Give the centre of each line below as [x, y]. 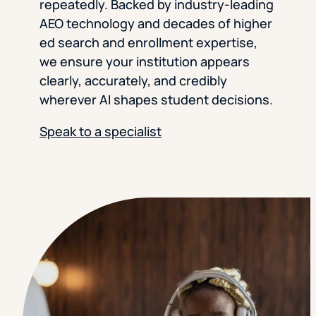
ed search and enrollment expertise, [148, 42]
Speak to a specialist [101, 131]
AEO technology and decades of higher [156, 23]
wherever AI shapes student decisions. [156, 99]
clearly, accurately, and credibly [133, 80]
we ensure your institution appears [145, 61]
